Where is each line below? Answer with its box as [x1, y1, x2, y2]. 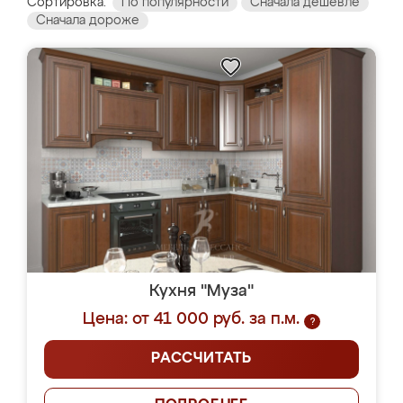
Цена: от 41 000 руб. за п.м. [83, 311, 300, 327]
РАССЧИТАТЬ [151, 352, 252, 366]
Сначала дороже [36, 14, 139, 27]
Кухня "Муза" [149, 283, 254, 300]
